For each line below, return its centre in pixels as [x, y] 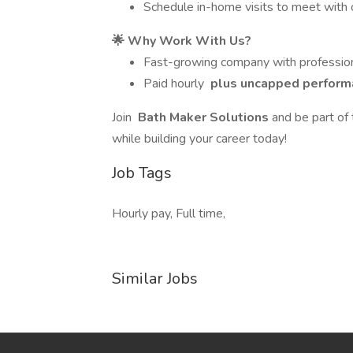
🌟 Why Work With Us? [182, 41]
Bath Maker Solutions [203, 117]
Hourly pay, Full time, [169, 214]
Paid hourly [175, 84]
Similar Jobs [155, 279]
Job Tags [142, 173]
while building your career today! [199, 139]
